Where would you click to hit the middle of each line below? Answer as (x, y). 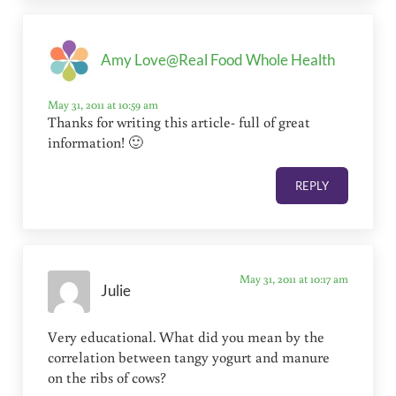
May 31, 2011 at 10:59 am (103, 104)
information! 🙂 (96, 142)
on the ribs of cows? (107, 377)
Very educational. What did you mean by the (187, 336)
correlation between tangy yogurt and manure (189, 357)
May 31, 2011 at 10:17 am (293, 278)
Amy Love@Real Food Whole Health (218, 61)
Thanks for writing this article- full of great (179, 122)
